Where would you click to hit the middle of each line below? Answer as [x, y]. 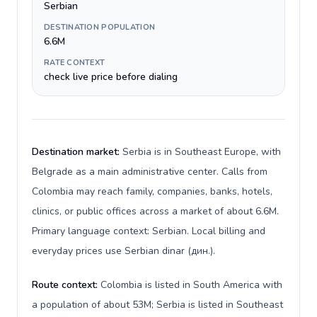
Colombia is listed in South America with [191, 285]
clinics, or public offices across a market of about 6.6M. [155, 211]
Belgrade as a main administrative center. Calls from [150, 172]
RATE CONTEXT [75, 63]
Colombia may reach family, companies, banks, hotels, [152, 191]
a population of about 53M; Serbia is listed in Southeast [157, 305]
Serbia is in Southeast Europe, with [202, 152]
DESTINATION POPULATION [100, 27]
